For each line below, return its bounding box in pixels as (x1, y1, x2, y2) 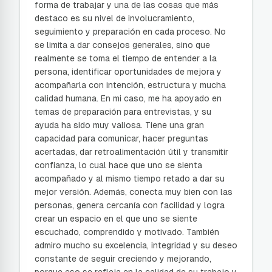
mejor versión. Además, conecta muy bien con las (35, 187, 233, 197)
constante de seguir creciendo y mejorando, (35, 254, 211, 263)
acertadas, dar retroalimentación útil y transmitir (35, 147, 228, 157)
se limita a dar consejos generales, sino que (35, 40, 210, 50)
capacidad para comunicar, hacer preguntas (35, 134, 208, 143)
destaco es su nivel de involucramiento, (35, 13, 194, 23)
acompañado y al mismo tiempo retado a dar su (35, 174, 225, 183)
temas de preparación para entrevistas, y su (35, 107, 211, 117)
